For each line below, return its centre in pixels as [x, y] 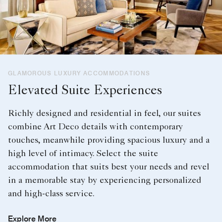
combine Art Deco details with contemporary [95, 128]
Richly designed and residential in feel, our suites [104, 114]
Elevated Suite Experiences [85, 92]
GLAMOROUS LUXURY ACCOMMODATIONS [79, 73]
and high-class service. [51, 194]
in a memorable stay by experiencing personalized [105, 181]
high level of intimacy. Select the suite [83, 154]
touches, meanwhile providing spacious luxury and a [109, 141]
